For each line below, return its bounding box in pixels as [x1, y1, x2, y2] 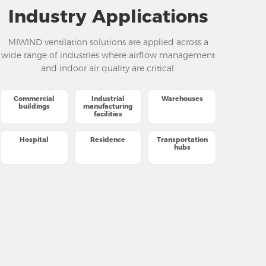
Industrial [91, 94, 125, 103]
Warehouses [161, 94, 203, 103]
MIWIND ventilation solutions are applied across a [8, 36, 208, 47]
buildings [18, 102, 50, 110]
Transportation [156, 135, 208, 144]
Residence [90, 135, 126, 144]
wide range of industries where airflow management [1, 49, 215, 61]
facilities [93, 109, 122, 118]
